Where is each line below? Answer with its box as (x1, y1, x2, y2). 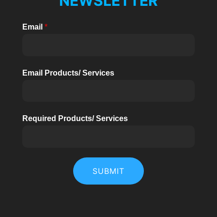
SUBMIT (93, 166, 124, 176)
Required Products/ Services (22, 114, 128, 123)
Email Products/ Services (22, 68, 114, 77)
